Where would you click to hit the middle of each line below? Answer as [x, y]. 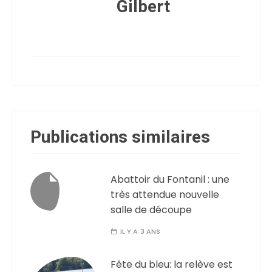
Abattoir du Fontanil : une [170, 179]
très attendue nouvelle [165, 194]
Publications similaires [121, 137]
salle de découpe [151, 209]
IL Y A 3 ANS [140, 231]
